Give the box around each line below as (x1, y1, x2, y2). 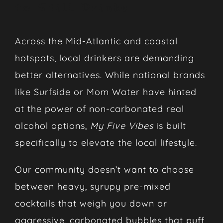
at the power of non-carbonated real (14, 103, 184, 114)
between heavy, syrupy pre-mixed (14, 180, 171, 192)
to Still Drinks (14, 1, 129, 14)
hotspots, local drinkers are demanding (14, 52, 194, 64)
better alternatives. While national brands (14, 69, 205, 81)
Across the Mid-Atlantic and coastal (14, 35, 178, 47)
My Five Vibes (90, 119, 153, 131)
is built (153, 119, 186, 131)
